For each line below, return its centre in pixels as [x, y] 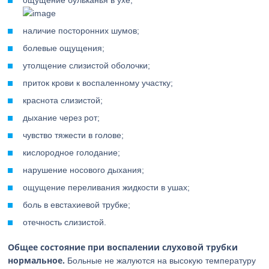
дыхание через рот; [62, 118]
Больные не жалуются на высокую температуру [161, 261]
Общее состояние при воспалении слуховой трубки [123, 247]
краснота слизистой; [63, 100]
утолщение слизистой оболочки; [87, 65]
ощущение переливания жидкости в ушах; [107, 187]
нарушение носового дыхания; [84, 170]
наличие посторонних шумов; [81, 31]
